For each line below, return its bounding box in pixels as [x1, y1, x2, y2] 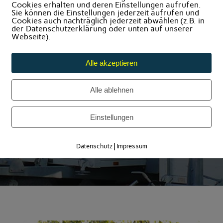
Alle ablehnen [90, 86, 133, 94]
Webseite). [11, 32, 51, 41]
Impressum [116, 142, 147, 150]
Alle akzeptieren [86, 59, 137, 67]
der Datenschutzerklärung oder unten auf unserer [11, 24, 193, 33]
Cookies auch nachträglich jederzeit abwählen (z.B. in [11, 16, 205, 25]
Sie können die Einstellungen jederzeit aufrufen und [11, 8, 199, 17]
